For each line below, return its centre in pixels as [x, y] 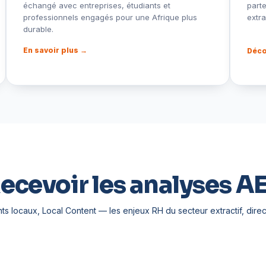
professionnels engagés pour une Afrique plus [110, 17]
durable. [39, 29]
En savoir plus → [56, 50]
